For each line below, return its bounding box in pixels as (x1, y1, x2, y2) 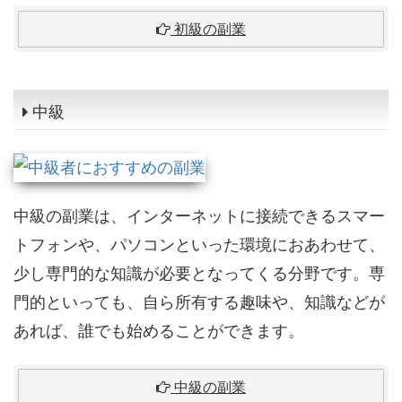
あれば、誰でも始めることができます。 (13, 321, 304, 340)
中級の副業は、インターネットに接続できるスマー (13, 206, 385, 225)
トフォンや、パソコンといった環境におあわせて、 (13, 235, 385, 254)
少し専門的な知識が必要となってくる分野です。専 (13, 264, 385, 283)
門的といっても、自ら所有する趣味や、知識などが (13, 293, 385, 311)
